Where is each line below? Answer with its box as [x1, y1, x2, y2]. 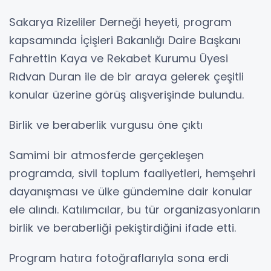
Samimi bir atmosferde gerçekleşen [9, 147, 204, 163]
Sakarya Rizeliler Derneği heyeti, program [9, 14, 232, 30]
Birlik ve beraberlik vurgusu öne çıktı [9, 117, 203, 132]
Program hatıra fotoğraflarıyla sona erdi [9, 250, 229, 266]
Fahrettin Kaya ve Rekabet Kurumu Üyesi [9, 50, 228, 66]
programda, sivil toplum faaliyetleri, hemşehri [9, 165, 255, 181]
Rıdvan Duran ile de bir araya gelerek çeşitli [9, 68, 244, 84]
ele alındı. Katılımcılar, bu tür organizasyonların [9, 201, 260, 217]
